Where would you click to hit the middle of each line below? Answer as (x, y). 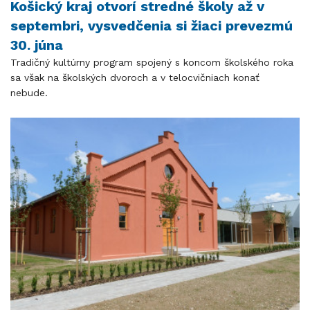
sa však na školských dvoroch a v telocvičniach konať (135, 77)
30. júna (37, 45)
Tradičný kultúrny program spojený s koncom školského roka (152, 62)
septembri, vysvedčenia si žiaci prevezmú (152, 25)
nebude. (29, 92)
